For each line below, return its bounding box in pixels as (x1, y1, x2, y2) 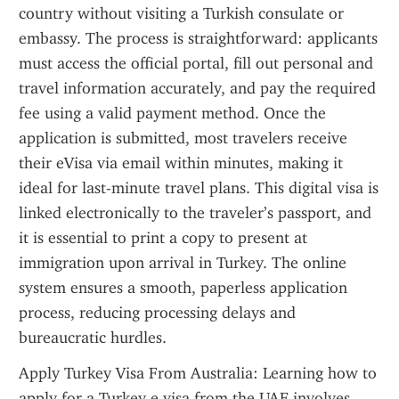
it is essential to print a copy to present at (19, 228, 307, 248)
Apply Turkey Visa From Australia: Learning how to (19, 363, 377, 383)
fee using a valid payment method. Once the (19, 103, 326, 123)
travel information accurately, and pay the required (19, 78, 376, 98)
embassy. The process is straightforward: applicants (19, 28, 378, 48)
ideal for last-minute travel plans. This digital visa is (19, 178, 379, 198)
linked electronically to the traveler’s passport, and (19, 203, 371, 223)
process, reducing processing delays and (19, 303, 296, 322)
